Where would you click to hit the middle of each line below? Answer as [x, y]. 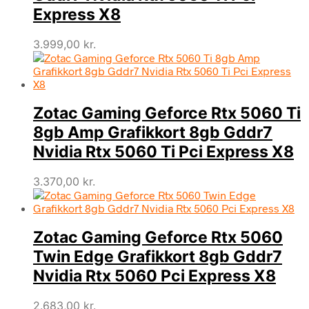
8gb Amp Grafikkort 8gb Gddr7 [153, 132]
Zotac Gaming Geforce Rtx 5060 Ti [167, 113]
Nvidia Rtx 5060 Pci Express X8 [154, 276]
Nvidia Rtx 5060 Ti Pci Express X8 [163, 151]
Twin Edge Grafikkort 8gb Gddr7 [158, 257]
